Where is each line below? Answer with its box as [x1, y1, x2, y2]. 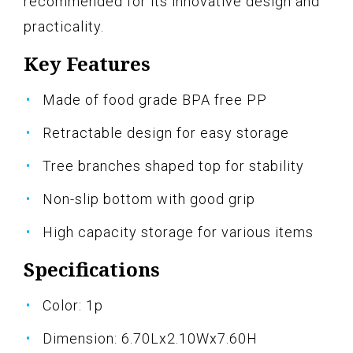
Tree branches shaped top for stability [43, 158, 304, 175]
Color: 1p [43, 297, 103, 314]
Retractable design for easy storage [43, 124, 289, 142]
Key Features [24, 50, 150, 77]
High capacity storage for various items [43, 224, 314, 241]
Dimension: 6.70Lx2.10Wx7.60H [43, 330, 258, 347]
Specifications [24, 256, 160, 283]
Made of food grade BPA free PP [43, 91, 267, 109]
